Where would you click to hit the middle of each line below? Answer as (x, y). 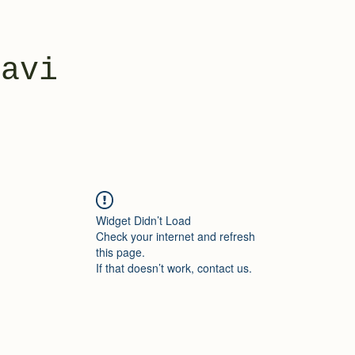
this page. (120, 252)
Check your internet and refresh (176, 236)
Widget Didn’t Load (143, 220)
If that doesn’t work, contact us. (174, 268)
